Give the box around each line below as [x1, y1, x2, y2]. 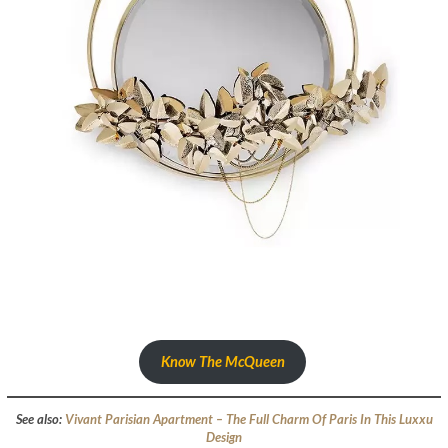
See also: [15, 410, 65, 427]
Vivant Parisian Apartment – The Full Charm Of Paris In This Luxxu [64, 410, 433, 427]
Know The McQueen [160, 352, 285, 370]
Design [206, 428, 242, 445]
